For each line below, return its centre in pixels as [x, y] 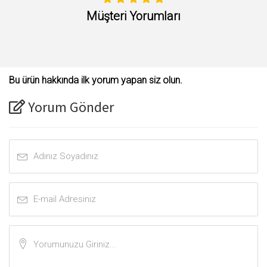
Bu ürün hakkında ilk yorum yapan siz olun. [96, 80]
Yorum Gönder [69, 107]
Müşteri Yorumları [133, 16]
